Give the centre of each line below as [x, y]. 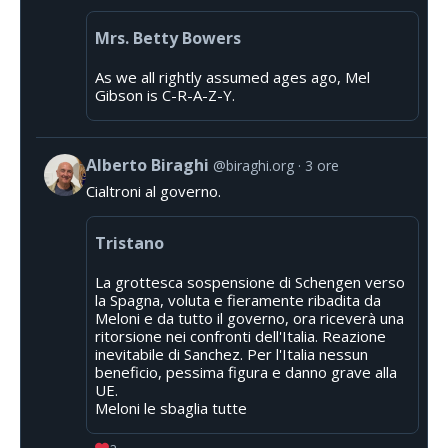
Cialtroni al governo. [153, 190]
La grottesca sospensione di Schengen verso [250, 281]
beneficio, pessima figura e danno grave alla [246, 371]
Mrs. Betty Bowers [168, 37]
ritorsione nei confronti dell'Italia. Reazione [240, 335]
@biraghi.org [253, 165]
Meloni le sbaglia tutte [171, 407]
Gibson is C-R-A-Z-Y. [165, 94]
